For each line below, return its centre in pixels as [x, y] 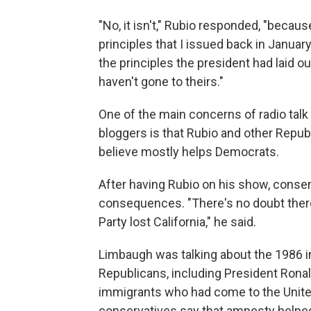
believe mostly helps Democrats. [189, 151]
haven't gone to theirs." [161, 81]
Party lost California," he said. [177, 221]
